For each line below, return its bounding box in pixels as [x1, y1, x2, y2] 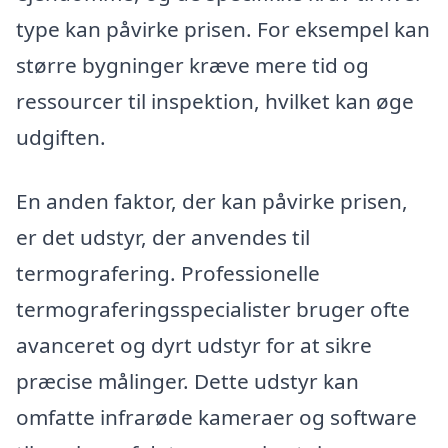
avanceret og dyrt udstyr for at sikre [16, 331, 372, 360]
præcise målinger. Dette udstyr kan [16, 367, 359, 396]
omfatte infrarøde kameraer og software [16, 403, 417, 432]
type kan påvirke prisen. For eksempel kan [16, 15, 430, 44]
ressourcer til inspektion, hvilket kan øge [16, 87, 414, 116]
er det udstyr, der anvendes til [16, 223, 310, 252]
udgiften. [16, 123, 106, 152]
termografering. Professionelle [16, 259, 320, 288]
